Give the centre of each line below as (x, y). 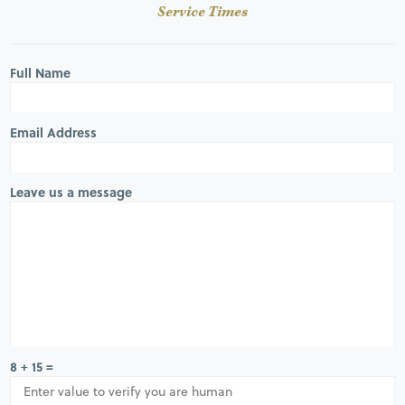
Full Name (41, 72)
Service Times (202, 13)
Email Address (54, 132)
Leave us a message (71, 192)
